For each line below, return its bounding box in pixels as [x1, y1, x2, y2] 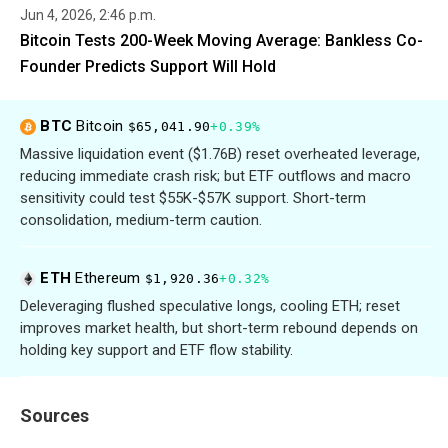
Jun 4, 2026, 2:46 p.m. [20, 7, 156, 24]
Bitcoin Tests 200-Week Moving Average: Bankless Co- [20, 31, 423, 51]
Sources [20, 405, 89, 427]
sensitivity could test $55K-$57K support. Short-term [20, 189, 366, 208]
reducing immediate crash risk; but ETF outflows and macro [20, 167, 411, 186]
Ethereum [75, 269, 145, 288]
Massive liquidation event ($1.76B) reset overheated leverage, [20, 145, 420, 164]
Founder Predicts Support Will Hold [20, 57, 276, 77]
